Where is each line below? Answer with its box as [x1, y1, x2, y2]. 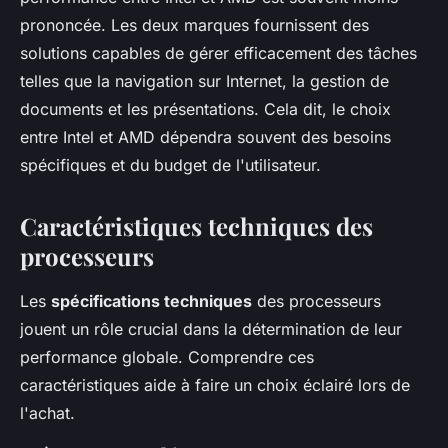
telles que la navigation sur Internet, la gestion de [20, 71, 389, 91]
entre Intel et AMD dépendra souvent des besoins [20, 127, 391, 147]
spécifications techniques [51, 291, 252, 311]
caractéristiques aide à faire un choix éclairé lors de [20, 375, 410, 395]
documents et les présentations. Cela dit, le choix [20, 99, 391, 119]
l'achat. [20, 403, 75, 423]
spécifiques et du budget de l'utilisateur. [20, 155, 321, 175]
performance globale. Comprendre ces [20, 347, 314, 367]
